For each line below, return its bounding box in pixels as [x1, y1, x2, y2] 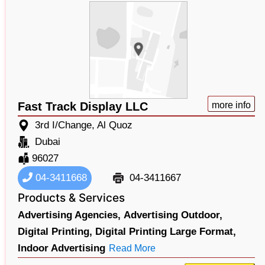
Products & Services [18, 190, 125, 205]
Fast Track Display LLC [18, 99, 148, 113]
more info [211, 99, 251, 110]
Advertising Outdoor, [124, 209, 222, 221]
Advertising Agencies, [18, 209, 121, 221]
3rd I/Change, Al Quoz [35, 119, 132, 131]
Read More [109, 243, 156, 253]
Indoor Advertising [18, 242, 105, 254]
